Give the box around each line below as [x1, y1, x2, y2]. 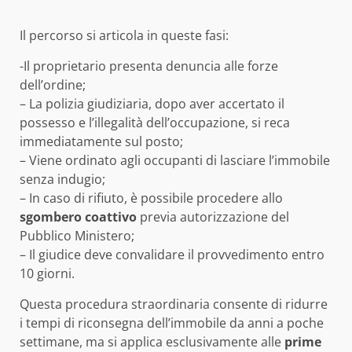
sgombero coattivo [20, 207, 137, 225]
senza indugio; [20, 170, 105, 188]
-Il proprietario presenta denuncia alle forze [20, 57, 278, 75]
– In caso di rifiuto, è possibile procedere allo [20, 189, 283, 207]
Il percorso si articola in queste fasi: [20, 26, 229, 44]
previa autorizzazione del [137, 207, 289, 225]
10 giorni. [20, 264, 75, 282]
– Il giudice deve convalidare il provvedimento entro [20, 245, 324, 263]
